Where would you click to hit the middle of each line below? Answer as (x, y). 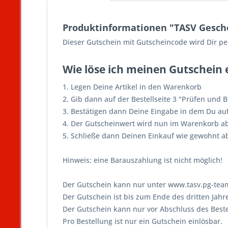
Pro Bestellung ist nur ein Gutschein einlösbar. (142, 221)
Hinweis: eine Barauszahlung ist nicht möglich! (142, 160)
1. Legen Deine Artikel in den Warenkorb (132, 87)
